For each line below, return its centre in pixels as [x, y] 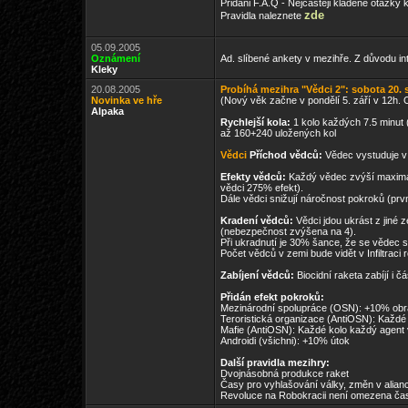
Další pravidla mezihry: [275, 362]
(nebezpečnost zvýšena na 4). [288, 231]
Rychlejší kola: [255, 122]
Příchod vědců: [286, 155]
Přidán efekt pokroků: [272, 297]
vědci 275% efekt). [262, 188]
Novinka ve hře [127, 100]
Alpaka [107, 111]
